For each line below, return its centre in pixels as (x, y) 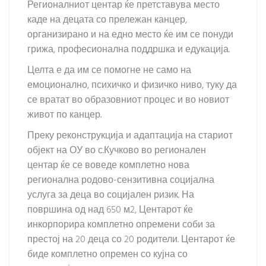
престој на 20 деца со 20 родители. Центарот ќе (131, 240)
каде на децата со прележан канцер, (107, 20)
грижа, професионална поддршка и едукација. (130, 50)
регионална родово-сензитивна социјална (121, 181)
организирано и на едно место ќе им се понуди (130, 35)
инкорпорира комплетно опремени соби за (121, 225)
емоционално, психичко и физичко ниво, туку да (132, 86)
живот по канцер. (64, 115)
